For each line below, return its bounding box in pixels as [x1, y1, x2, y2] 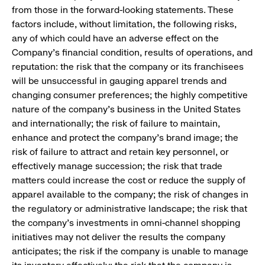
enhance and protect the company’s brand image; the [12, 132, 238, 144]
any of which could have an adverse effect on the [12, 33, 219, 44]
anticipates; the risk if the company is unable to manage [12, 245, 248, 257]
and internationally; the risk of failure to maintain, [12, 118, 220, 130]
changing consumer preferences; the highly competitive [12, 89, 248, 101]
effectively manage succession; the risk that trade [12, 160, 222, 172]
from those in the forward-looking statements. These [12, 4, 234, 16]
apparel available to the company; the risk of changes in [12, 189, 248, 201]
